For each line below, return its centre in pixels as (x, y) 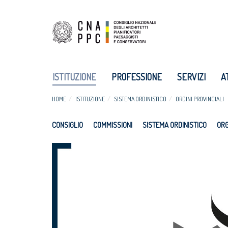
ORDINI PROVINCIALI (200, 99)
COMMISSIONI (113, 125)
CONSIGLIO (67, 125)
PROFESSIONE (137, 77)
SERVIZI (191, 77)
